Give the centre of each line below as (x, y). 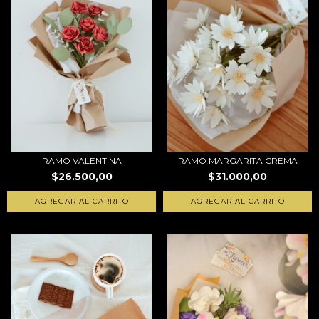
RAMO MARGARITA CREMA (237, 161)
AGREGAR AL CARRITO (237, 201)
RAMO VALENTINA (82, 161)
